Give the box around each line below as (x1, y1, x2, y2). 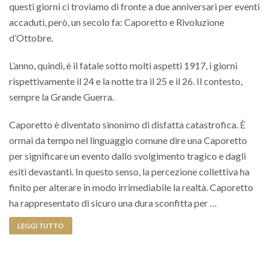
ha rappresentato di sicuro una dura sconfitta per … (9, 197, 217, 209)
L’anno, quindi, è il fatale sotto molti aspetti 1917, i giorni (9, 60, 237, 72)
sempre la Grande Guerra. (9, 91, 114, 103)
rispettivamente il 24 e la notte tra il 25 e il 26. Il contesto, (9, 75, 242, 87)
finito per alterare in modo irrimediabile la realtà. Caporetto (9, 181, 253, 193)
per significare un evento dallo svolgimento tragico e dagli (9, 150, 246, 162)
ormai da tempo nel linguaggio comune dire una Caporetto (9, 134, 247, 146)
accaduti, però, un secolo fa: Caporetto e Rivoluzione (9, 16, 224, 28)
